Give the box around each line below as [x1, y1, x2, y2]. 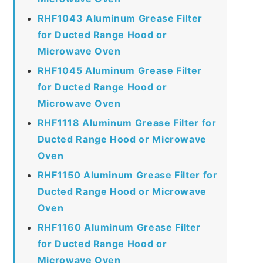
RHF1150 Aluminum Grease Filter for [37, 168, 218, 181]
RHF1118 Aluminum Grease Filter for [37, 116, 217, 129]
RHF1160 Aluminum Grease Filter [37, 221, 201, 233]
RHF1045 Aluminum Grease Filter [37, 64, 202, 76]
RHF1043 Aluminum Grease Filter [37, 12, 203, 24]
